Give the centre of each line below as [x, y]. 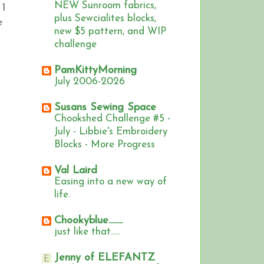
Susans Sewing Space [105, 108]
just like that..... [87, 232]
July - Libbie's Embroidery [111, 132]
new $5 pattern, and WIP [110, 32]
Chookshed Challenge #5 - [112, 119]
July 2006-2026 [90, 82]
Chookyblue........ [88, 221]
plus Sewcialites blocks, [105, 19]
